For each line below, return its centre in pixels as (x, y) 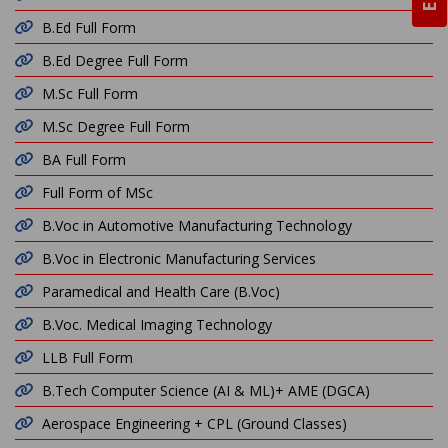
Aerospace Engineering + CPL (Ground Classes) (194, 423)
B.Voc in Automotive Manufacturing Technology (197, 225)
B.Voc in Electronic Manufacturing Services (179, 258)
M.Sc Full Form (90, 93)
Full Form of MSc (97, 192)
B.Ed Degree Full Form (115, 60)
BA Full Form (84, 159)
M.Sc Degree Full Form (116, 126)
